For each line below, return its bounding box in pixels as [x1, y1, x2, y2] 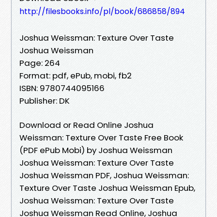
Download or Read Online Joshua [19, 119, 154, 131]
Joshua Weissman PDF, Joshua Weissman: [19, 169, 189, 181]
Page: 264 [19, 57, 60, 69]
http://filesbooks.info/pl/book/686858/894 [19, 5, 185, 17]
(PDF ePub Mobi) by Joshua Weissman [19, 144, 172, 156]
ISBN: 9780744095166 [19, 82, 105, 94]
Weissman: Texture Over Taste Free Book [19, 131, 183, 143]
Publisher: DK [19, 94, 70, 107]
